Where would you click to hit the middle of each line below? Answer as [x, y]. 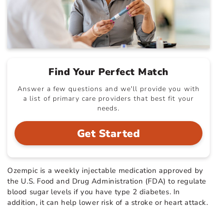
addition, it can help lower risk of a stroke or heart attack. [108, 202]
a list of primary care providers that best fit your [108, 98]
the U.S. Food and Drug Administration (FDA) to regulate [107, 181]
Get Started [108, 133]
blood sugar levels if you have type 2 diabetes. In [94, 192]
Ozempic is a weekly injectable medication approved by [105, 170]
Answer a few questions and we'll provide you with [108, 89]
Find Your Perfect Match [108, 72]
